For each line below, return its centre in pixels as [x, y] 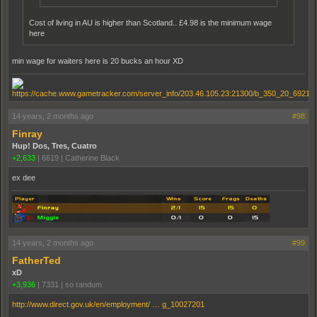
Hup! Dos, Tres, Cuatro [54, 145]
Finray [27, 133]
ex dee [24, 177]
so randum [83, 284]
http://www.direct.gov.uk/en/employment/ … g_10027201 [108, 304]
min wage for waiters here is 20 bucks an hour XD [98, 60]
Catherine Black [92, 157]
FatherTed [36, 260]
